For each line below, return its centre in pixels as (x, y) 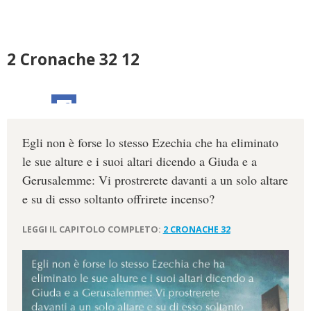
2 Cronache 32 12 (73, 59)
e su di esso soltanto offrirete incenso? (118, 199)
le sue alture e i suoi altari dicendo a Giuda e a (139, 161)
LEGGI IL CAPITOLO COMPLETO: (92, 229)
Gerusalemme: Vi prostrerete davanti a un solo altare (155, 180)
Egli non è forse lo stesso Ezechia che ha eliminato (150, 143)
